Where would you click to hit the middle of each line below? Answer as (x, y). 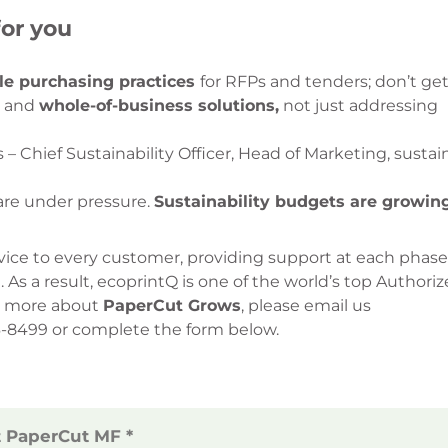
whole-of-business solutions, (159, 105)
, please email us (306, 305)
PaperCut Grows (172, 305)
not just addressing (358, 105)
